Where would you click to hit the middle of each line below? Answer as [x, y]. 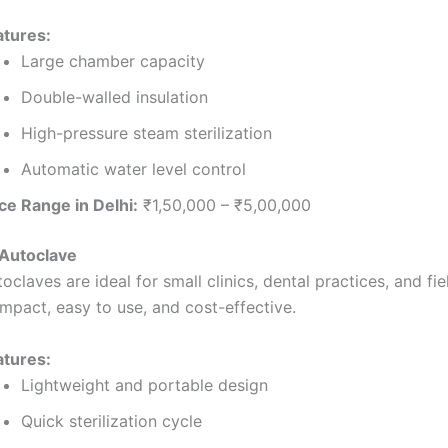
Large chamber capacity [113, 60]
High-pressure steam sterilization [146, 132]
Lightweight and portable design [144, 384]
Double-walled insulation [114, 96]
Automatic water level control [133, 168]
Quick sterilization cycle [111, 420]
